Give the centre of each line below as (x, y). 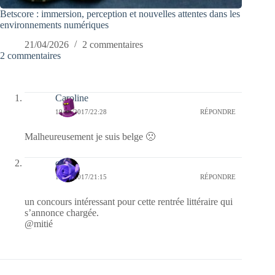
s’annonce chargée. (62, 213)
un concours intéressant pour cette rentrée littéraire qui (129, 202)
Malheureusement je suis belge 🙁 (90, 137)
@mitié (39, 224)
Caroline (72, 98)
